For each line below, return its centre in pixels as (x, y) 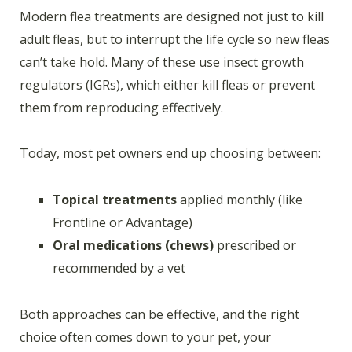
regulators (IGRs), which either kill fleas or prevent (167, 84)
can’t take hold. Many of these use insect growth (162, 62)
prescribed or (255, 245)
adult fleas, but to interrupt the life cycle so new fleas (175, 39)
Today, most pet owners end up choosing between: (170, 154)
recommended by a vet (119, 268)
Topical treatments (115, 199)
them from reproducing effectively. (121, 107)
